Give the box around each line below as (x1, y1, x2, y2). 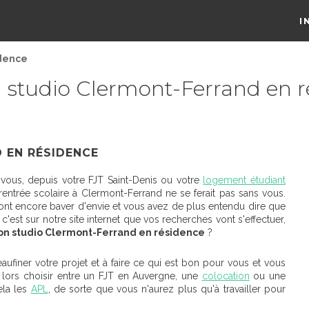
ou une (249, 270, 286, 281)
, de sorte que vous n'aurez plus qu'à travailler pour (48, 283, 286, 295)
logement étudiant (203, 175, 286, 186)
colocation (201, 270, 250, 281)
